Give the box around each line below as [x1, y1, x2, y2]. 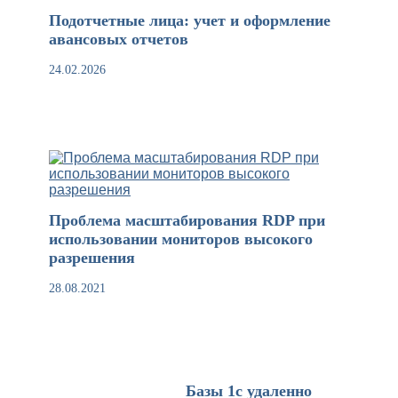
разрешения [49, 249, 135, 267]
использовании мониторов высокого [49, 230, 313, 249]
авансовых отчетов [49, 30, 188, 49]
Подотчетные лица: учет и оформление [49, 12, 330, 30]
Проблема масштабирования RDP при [49, 211, 325, 230]
